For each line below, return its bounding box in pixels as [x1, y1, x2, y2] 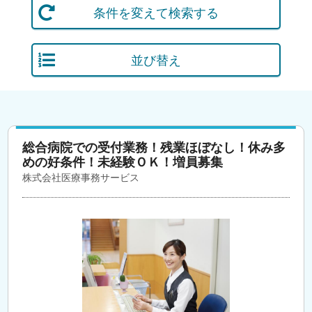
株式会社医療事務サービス [22, 171, 140, 183]
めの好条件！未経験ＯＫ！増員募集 [22, 155, 224, 169]
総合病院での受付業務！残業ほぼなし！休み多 [22, 140, 286, 155]
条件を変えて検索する [93, 5, 219, 20]
